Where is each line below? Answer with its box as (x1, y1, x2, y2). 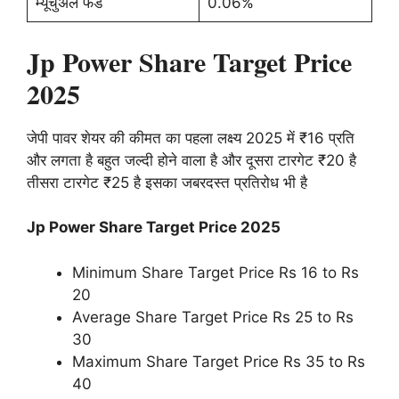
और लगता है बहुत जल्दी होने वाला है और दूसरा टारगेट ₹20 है (27, 151, 356, 169)
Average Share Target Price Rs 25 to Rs (72, 307, 354, 326)
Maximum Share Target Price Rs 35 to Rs (72, 352, 365, 370)
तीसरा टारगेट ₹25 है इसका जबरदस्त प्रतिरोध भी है (27, 173, 307, 191)
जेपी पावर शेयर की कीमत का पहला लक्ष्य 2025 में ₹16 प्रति (27, 128, 354, 147)
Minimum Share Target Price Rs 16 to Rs (72, 263, 359, 281)
